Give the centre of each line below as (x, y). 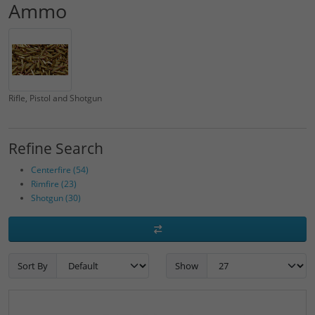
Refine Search (56, 148)
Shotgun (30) (56, 198)
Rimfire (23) (54, 184)
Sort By (33, 265)
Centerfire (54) (60, 170)
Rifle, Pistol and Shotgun (55, 98)
